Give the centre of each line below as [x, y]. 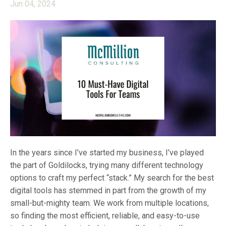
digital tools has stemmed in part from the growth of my [108, 190]
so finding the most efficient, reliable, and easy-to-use [105, 215]
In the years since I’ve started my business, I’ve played [107, 152]
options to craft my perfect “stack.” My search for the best [112, 178]
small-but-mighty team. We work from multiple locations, [109, 203]
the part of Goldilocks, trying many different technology [107, 165]
